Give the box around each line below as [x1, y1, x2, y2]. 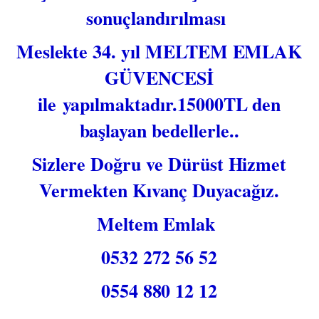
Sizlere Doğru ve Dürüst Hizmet [31, 150, 287, 177]
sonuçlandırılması [86, 4, 232, 31]
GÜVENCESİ [105, 64, 214, 91]
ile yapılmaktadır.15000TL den [37, 90, 281, 117]
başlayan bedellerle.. [79, 117, 239, 144]
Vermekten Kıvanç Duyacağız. [39, 177, 279, 204]
